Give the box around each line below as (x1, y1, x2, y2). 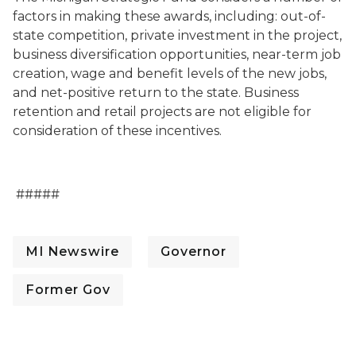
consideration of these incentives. (13, 123, 222, 138)
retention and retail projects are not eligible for (13, 104, 311, 119)
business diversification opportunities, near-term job (13, 47, 341, 62)
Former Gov (25, 282, 110, 297)
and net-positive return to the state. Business (13, 85, 299, 100)
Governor (161, 244, 226, 259)
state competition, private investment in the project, (13, 28, 342, 43)
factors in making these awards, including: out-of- (13, 9, 326, 24)
